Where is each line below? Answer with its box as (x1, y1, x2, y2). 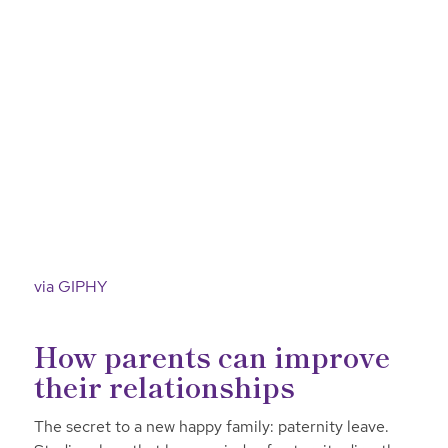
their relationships (33, 366, 295, 407)
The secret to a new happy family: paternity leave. (33, 416, 389, 438)
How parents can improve (33, 336, 390, 377)
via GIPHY (33, 276, 107, 298)
